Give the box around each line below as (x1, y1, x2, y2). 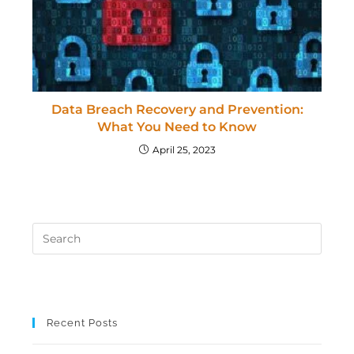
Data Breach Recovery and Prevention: (51, 102, 303, 118)
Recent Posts (47, 317, 119, 330)
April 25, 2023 (152, 144, 216, 156)
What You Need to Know (97, 119, 257, 135)
